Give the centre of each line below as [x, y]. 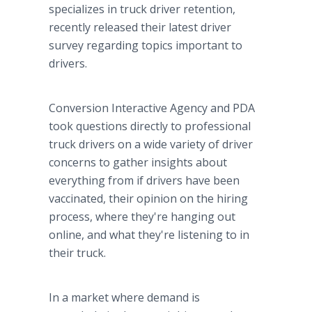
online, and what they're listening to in [149, 235]
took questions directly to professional [150, 126]
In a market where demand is [124, 297]
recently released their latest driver [140, 27]
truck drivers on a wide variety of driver [151, 144]
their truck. [77, 253]
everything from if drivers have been [144, 180]
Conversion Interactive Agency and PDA [152, 108]
